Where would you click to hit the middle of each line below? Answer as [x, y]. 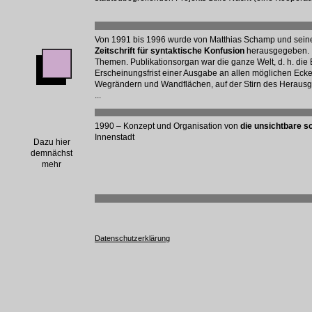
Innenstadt [115, 137]
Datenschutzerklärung [132, 238]
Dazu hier [52, 142]
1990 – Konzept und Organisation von [167, 126]
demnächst [52, 153]
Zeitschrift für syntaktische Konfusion [170, 51]
